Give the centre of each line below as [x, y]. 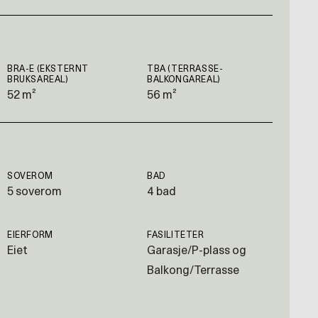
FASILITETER [176, 235]
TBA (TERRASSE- [185, 69]
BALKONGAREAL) [183, 79]
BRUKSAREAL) [38, 79]
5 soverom [34, 192]
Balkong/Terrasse [193, 270]
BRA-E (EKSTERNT [48, 69]
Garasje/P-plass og [197, 251]
